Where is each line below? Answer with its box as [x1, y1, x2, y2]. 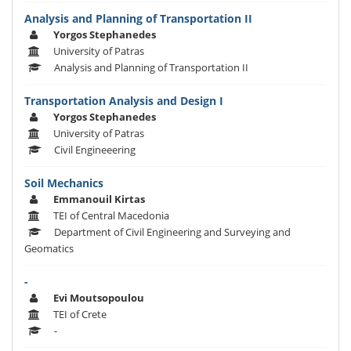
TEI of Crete [53, 307, 107, 322]
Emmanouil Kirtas [53, 192, 145, 207]
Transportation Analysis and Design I [24, 93, 223, 109]
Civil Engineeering [54, 143, 136, 157]
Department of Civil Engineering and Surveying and [54, 225, 291, 240]
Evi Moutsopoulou [53, 291, 144, 306]
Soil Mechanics [24, 175, 103, 191]
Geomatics [24, 241, 74, 256]
